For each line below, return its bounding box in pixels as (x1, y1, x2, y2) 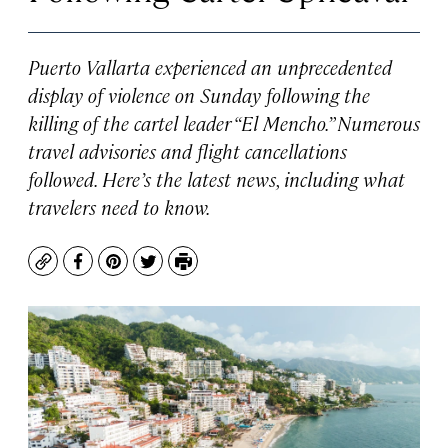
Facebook (76, 259, 153, 283)
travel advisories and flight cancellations (28, 137, 347, 164)
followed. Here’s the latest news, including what (28, 165, 405, 192)
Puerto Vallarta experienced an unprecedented (28, 53, 392, 80)
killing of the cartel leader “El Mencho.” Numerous (28, 109, 420, 136)
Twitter (146, 259, 205, 283)
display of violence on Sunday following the (28, 81, 370, 108)
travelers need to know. (28, 193, 211, 220)
